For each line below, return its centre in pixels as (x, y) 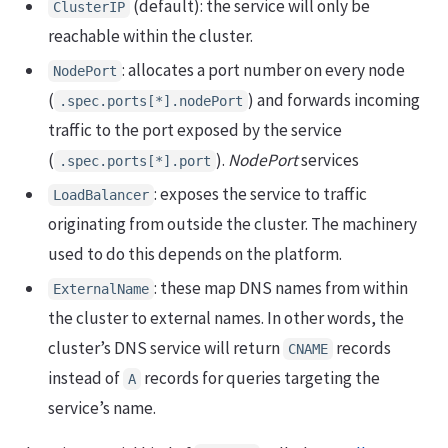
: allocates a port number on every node (263, 69)
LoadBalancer (101, 194)
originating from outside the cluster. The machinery (232, 223)
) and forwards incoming (334, 99)
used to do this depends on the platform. (195, 253)
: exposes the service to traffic (260, 193)
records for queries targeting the (260, 377)
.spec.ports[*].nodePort (151, 100)
